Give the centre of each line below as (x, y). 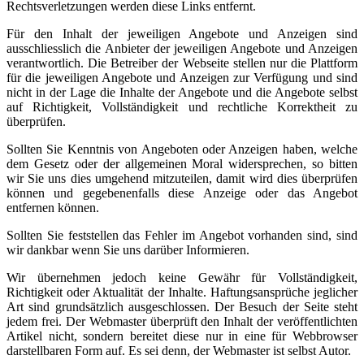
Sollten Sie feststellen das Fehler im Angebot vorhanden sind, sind (182, 235)
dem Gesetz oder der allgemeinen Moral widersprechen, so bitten (182, 163)
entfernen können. (53, 207)
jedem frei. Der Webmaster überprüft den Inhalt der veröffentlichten (182, 321)
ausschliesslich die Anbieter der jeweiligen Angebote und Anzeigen (182, 48)
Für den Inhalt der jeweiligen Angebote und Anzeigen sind (182, 33)
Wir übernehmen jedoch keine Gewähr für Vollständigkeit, (182, 277)
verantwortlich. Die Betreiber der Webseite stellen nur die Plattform (182, 63)
